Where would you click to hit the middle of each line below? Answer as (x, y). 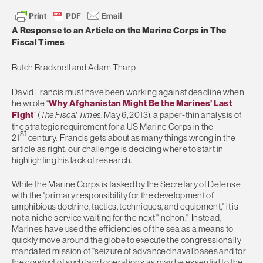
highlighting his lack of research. (73, 160)
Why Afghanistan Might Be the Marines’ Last (141, 103)
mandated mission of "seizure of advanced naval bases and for (129, 251)
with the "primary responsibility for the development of (113, 195)
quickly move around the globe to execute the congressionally (127, 240)
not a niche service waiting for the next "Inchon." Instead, (117, 218)
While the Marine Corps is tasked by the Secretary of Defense (126, 184)
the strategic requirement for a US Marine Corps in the (113, 126)
